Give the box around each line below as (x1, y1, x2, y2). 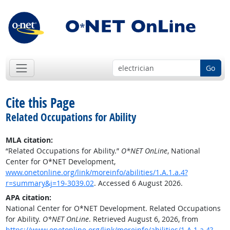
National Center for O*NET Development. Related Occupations (5, 203, 221, 214)
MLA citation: (5, 135, 53, 145)
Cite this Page (5, 93, 75, 112)
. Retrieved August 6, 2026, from (88, 214, 198, 224)
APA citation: (5, 193, 51, 203)
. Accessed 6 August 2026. (93, 178, 183, 188)
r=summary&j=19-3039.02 (5, 178, 94, 188)
